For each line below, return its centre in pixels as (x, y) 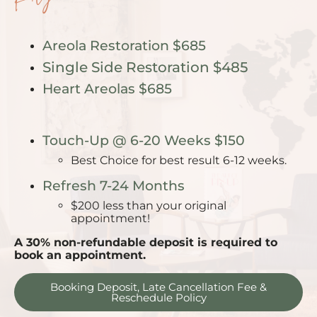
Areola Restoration (108, 46)
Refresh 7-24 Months (114, 186)
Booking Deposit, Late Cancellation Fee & (158, 287)
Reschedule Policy (158, 298)
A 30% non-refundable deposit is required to (146, 243)
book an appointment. (80, 255)
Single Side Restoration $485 (145, 68)
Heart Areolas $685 (107, 89)
